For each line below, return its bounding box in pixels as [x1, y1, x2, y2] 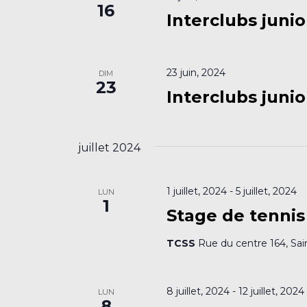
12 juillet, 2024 [238, 284, 305, 297]
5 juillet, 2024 [236, 184, 297, 197]
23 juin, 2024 [167, 66, 226, 79]
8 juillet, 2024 [167, 284, 230, 297]
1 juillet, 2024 [167, 184, 228, 197]
